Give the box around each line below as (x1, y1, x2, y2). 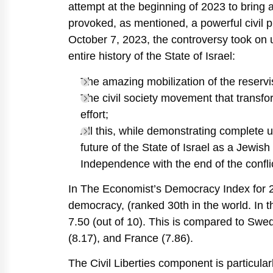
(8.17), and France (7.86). (68, 232, 193, 244)
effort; (80, 108, 108, 121)
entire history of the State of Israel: (68, 50, 235, 63)
